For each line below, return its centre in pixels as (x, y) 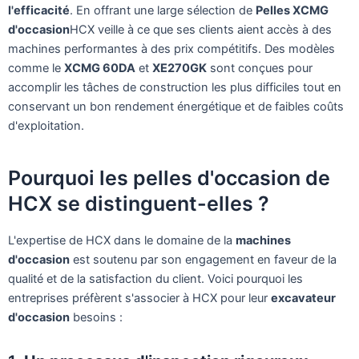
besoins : (96, 317)
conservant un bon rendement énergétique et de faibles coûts (176, 106)
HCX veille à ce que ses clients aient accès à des (201, 29)
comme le (36, 68)
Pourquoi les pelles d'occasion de (169, 178)
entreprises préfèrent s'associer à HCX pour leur (139, 298)
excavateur (303, 298)
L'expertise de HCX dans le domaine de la (122, 240)
